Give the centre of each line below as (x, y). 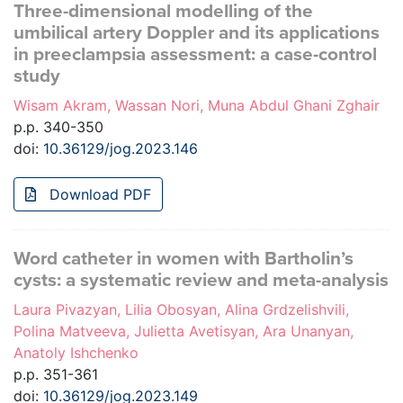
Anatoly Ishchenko (76, 353)
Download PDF (98, 195)
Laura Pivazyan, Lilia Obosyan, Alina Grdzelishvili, (181, 310)
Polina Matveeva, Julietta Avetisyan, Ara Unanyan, (184, 331)
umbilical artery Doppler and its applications (197, 33)
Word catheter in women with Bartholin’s (184, 259)
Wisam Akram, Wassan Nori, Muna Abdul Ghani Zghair (197, 106)
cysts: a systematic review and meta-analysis (201, 281)
